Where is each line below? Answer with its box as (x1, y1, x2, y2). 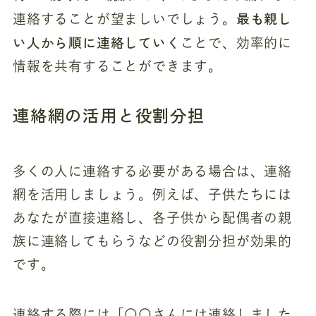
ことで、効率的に (180, 35, 293, 49)
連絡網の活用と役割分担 (12, 103, 205, 128)
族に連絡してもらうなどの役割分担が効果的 (12, 234, 293, 248)
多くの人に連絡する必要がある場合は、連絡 (12, 164, 293, 178)
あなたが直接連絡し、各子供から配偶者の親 (12, 211, 293, 225)
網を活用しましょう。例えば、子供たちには (12, 188, 293, 202)
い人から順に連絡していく (12, 32, 181, 51)
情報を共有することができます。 (12, 59, 223, 73)
